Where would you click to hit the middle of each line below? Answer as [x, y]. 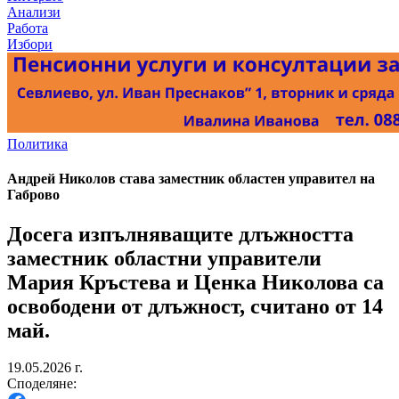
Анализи [34, 12]
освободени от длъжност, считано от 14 [195, 306]
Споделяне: [42, 384]
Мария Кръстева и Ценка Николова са [195, 282]
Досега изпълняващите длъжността [180, 234]
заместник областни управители [164, 258]
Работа [28, 28]
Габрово [33, 195]
